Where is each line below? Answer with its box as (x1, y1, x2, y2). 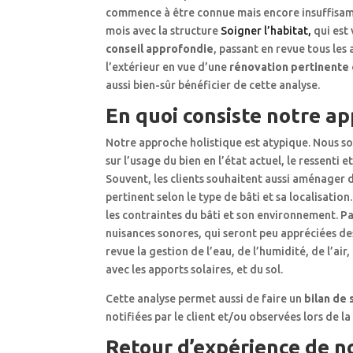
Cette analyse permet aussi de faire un (106, 292, 305, 306)
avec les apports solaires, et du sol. (106, 263, 284, 277)
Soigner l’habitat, (221, 24, 312, 38)
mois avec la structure (106, 24, 221, 38)
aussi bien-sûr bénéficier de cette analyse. (106, 79, 321, 92)
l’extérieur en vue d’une (106, 61, 230, 74)
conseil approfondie (106, 43, 214, 56)
